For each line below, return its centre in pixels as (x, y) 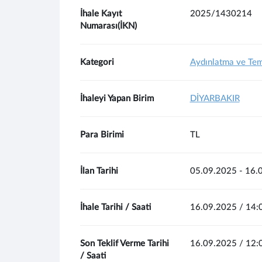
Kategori (97, 62)
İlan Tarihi (99, 171)
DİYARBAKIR (215, 99)
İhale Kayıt (101, 14)
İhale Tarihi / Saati (116, 207)
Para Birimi (102, 135)
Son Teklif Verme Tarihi (125, 244)
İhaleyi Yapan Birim (117, 99)
